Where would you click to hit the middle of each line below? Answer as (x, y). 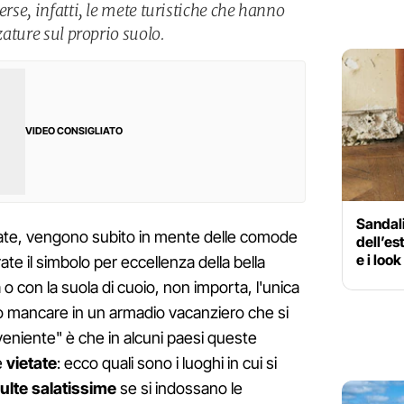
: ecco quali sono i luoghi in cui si (167, 363)
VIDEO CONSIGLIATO (74, 131)
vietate (32, 363)
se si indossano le (179, 389)
